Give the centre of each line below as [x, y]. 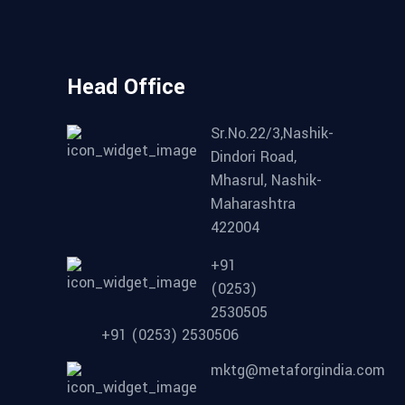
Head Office [126, 87]
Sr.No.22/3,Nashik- [272, 133]
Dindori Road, [254, 156]
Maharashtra [253, 203]
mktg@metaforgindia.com [298, 370]
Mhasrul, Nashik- [266, 180]
